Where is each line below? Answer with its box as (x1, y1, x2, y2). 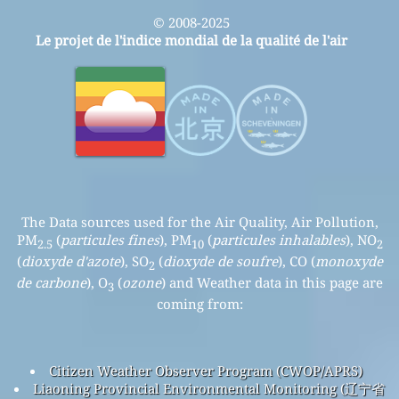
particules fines (60, 230, 159, 248)
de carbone (16, 273, 86, 291)
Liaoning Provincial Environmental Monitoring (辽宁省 (33, 379, 385, 397)
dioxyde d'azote (20, 251, 120, 270)
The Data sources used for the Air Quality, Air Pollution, (20, 212, 379, 231)
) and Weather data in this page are (161, 273, 383, 291)
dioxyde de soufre (162, 251, 278, 270)
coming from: (156, 294, 243, 313)
